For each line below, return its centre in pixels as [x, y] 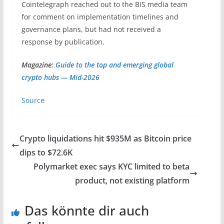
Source [33, 100]
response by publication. [63, 41]
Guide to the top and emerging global [114, 64]
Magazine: [38, 64]
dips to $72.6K [46, 152]
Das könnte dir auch [86, 210]
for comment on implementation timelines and [100, 16]
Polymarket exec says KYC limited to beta [112, 166]
